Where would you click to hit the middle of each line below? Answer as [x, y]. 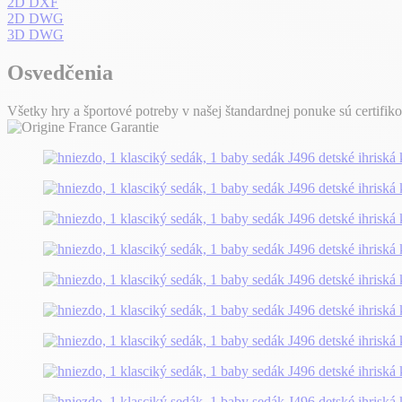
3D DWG [35, 35]
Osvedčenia [60, 73]
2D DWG [35, 19]
